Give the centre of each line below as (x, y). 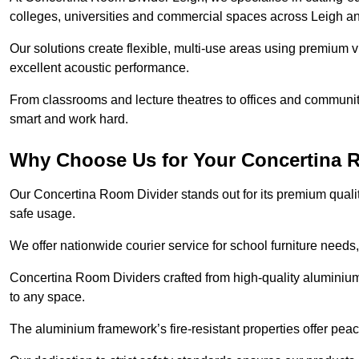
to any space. (49, 297)
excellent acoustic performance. (99, 68)
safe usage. (44, 214)
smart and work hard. (69, 119)
